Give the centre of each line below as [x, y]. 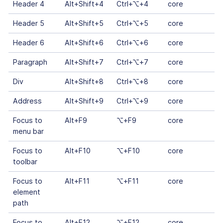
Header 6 [28, 43]
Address [27, 101]
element [26, 192]
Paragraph [30, 62]
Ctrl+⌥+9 [132, 101]
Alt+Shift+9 [84, 101]
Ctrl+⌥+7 [132, 62]
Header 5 [28, 23]
